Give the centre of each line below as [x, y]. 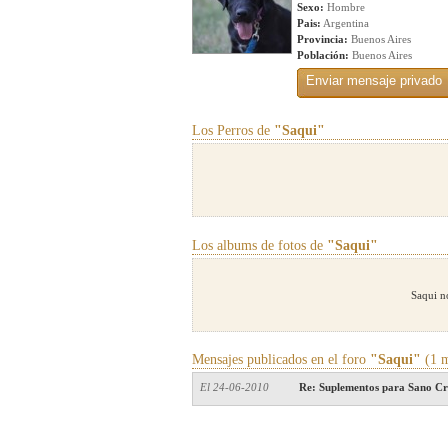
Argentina [345, 23]
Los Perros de [233, 130]
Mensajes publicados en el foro [281, 359]
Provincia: [322, 39]
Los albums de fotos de [259, 245]
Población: [323, 55]
